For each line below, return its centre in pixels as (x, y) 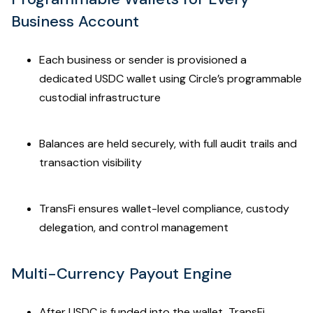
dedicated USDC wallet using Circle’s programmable (170, 78)
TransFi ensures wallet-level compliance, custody (164, 208)
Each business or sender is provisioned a (143, 59)
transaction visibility (90, 162)
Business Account (75, 21)
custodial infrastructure (100, 97)
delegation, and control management (134, 227)
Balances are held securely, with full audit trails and (168, 143)
